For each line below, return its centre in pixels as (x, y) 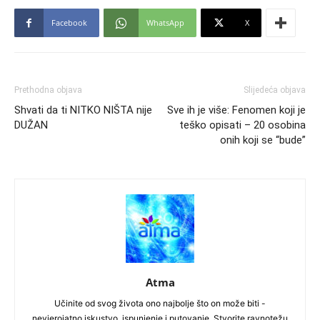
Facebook (69, 22)
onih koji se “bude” (263, 140)
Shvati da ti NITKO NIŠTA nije (83, 110)
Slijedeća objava (275, 90)
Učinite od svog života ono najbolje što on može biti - (160, 303)
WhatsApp (165, 22)
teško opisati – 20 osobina (242, 125)
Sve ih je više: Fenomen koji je (236, 110)
